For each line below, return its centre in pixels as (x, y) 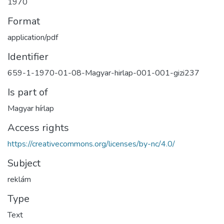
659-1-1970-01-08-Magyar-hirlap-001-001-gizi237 (103, 73)
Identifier (28, 56)
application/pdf (33, 37)
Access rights (38, 127)
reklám (19, 179)
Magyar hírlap (31, 108)
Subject (24, 163)
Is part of (28, 92)
